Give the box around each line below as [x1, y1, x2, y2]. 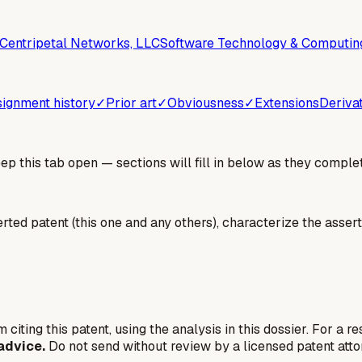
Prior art [106, 94, 157, 112]
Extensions [255, 94, 319, 112]
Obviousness [167, 94, 244, 112]
